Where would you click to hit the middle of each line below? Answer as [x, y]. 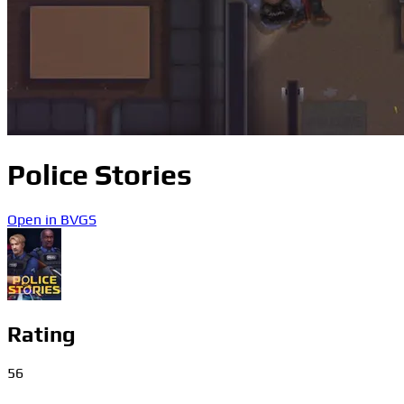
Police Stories [100, 175]
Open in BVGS [52, 219]
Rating [41, 334]
